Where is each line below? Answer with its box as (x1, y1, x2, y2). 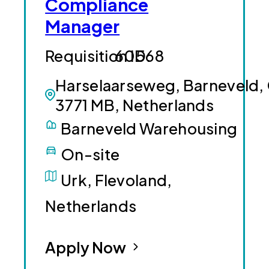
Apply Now (45, 237, 127, 257)
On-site (61, 144, 120, 164)
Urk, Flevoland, (61, 169, 172, 190)
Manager (45, 15, 120, 37)
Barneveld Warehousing (61, 118, 238, 138)
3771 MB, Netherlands (55, 94, 214, 115)
